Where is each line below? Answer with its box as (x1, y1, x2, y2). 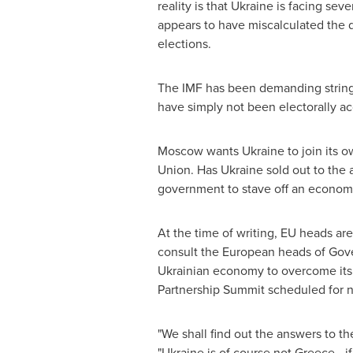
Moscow (157, 142, 203, 159)
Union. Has (157, 161, 221, 178)
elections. (157, 35, 211, 52)
